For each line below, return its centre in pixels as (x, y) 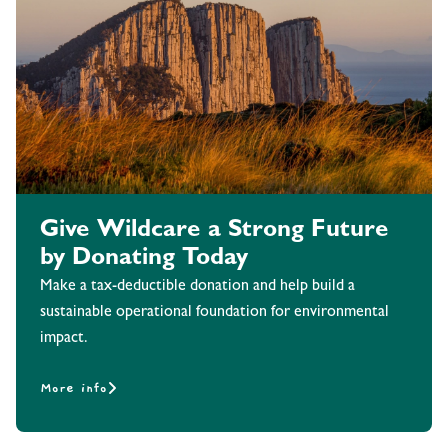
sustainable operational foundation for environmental (214, 313)
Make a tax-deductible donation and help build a (197, 287)
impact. (64, 339)
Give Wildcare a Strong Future (214, 232)
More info (73, 388)
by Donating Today (144, 260)
